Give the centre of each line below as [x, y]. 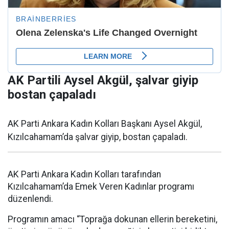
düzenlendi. [30, 199]
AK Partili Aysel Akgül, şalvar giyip [103, 80]
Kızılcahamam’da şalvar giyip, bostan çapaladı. [98, 137]
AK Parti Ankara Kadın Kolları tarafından [84, 174]
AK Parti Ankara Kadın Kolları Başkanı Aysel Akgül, [105, 123]
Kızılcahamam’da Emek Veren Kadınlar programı [101, 186]
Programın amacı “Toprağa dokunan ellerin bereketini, [112, 219]
